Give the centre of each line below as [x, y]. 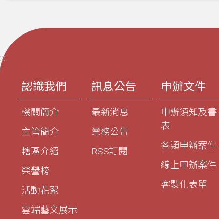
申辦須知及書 [189, 112]
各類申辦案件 [189, 145]
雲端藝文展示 [49, 210]
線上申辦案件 [189, 165]
